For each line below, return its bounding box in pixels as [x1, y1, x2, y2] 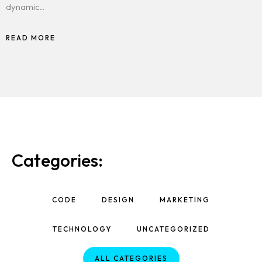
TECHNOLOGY [52, 225, 112, 234]
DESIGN [102, 195, 135, 205]
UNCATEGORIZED [136, 225, 210, 234]
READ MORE [6, 33, 56, 43]
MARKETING [160, 195, 210, 205]
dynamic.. [6, 1, 44, 13]
